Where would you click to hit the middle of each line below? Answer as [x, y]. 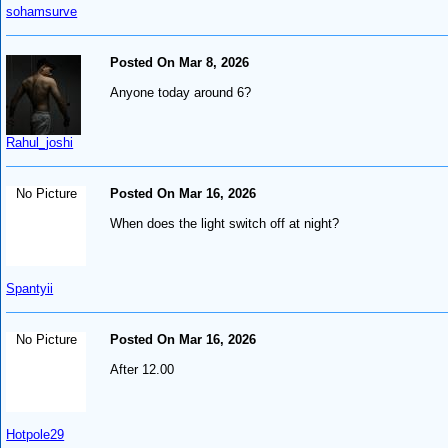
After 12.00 [142, 369]
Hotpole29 [35, 434]
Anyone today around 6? [181, 92]
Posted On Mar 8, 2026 [180, 62]
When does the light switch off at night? [225, 223]
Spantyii [30, 288]
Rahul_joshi [40, 142]
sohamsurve [42, 11]
